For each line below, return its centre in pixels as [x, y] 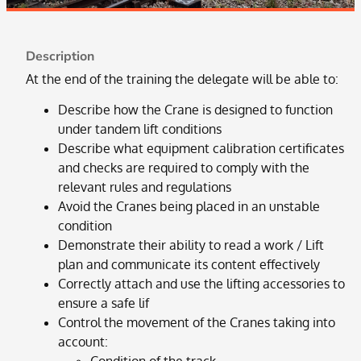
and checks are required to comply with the [184, 168]
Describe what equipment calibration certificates [201, 149]
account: [83, 342]
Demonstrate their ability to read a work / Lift [191, 245]
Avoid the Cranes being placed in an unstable [189, 207]
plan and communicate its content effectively [189, 265]
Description [60, 56]
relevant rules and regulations [145, 187]
